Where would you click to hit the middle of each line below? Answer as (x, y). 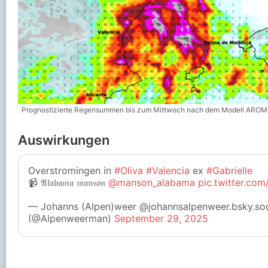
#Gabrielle (229, 171)
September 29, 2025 (161, 219)
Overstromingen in (71, 171)
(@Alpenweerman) (71, 219)
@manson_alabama (152, 183)
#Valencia (168, 171)
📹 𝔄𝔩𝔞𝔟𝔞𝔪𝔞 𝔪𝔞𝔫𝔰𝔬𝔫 (68, 183)
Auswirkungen (64, 140)
